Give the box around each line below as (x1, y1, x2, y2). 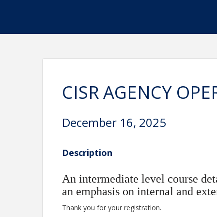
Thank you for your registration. (62, 202, 162, 212)
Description (62, 147, 113, 158)
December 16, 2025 (62, 114, 167, 130)
